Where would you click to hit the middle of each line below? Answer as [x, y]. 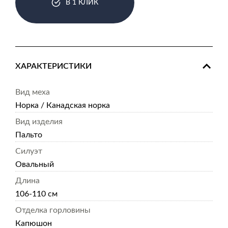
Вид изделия [39, 122]
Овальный [35, 164]
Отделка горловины [53, 210]
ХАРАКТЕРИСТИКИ [53, 66]
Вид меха [33, 92]
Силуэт [29, 151]
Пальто [29, 135]
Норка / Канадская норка [63, 105]
